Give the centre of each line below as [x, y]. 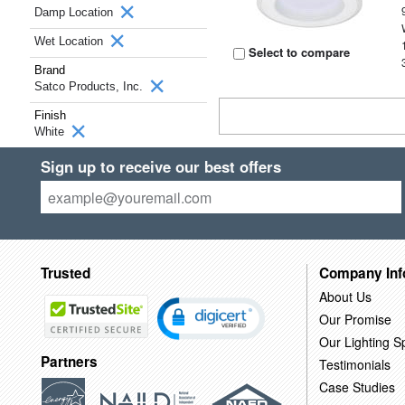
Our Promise [355, 319]
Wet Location [71, 41]
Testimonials [354, 364]
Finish [50, 115]
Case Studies [357, 386]
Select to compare [298, 52]
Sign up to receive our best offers [160, 166]
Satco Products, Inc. [90, 86]
